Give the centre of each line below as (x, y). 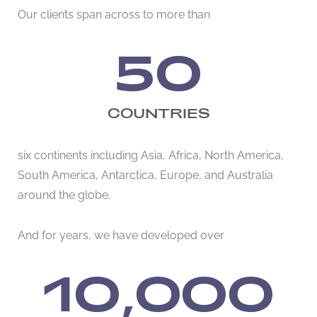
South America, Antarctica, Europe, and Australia (145, 174)
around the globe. (64, 194)
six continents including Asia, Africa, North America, (151, 154)
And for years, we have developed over (121, 235)
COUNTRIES (158, 113)
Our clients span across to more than (114, 13)
